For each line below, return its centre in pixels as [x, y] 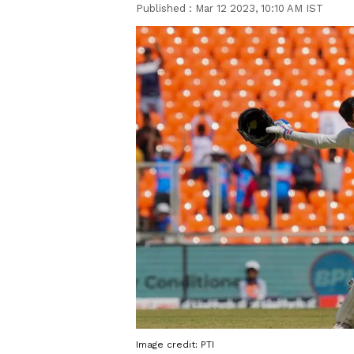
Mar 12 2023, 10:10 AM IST [259, 8]
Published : [166, 8]
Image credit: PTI [175, 344]
